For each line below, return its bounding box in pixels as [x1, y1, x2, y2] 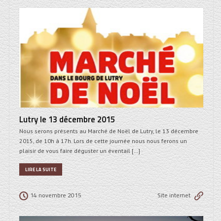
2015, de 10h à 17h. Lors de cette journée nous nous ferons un [19, 137, 187, 145]
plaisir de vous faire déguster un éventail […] [19, 147, 140, 154]
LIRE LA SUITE [25, 165, 56, 173]
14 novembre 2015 [30, 190, 81, 200]
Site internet [157, 190, 190, 200]
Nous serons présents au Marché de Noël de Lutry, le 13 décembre [19, 127, 198, 135]
